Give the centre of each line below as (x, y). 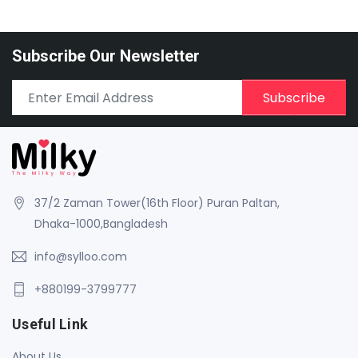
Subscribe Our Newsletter (106, 56)
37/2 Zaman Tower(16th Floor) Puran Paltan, (157, 203)
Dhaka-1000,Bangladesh (101, 224)
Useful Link (50, 324)
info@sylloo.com (81, 257)
